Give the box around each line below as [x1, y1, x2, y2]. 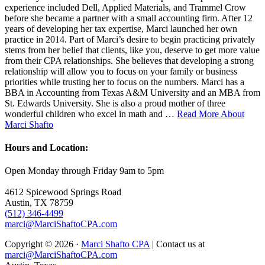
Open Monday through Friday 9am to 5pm [5, 166, 164, 176]
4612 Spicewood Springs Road [5, 187, 121, 198]
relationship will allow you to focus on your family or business [5, 66, 237, 76]
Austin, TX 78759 [5, 198, 73, 208]
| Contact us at [150, 239, 205, 250]
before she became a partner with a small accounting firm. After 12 [5, 12, 253, 23]
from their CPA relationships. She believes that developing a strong [5, 55, 254, 66]
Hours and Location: [5, 142, 88, 153]
